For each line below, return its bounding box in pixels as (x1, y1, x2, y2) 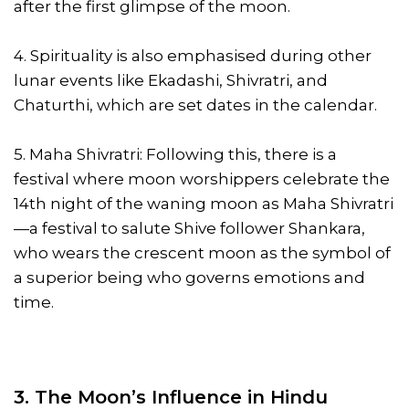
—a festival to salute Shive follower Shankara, (14, 218, 365, 237)
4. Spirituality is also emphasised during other (14, 46, 372, 65)
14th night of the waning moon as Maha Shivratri (14, 194, 393, 213)
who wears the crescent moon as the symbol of (14, 243, 391, 262)
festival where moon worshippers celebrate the (14, 169, 390, 188)
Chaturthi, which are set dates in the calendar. (14, 95, 377, 114)
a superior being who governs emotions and (14, 267, 365, 287)
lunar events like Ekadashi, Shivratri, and (14, 70, 328, 89)
